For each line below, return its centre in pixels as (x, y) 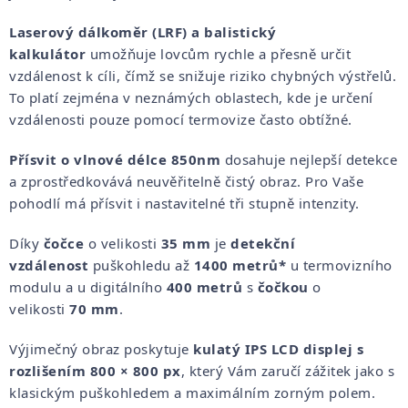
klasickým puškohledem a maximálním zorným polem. (192, 392)
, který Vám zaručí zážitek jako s (287, 370)
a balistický (234, 31)
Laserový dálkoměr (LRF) (98, 31)
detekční (263, 243)
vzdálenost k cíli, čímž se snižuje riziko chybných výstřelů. (203, 75)
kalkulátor (47, 53)
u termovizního (341, 265)
